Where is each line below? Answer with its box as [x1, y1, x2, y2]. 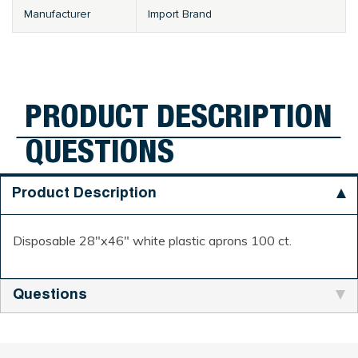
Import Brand [148, 7, 212, 22]
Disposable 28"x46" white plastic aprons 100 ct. [13, 232, 292, 249]
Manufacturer [24, 7, 90, 22]
